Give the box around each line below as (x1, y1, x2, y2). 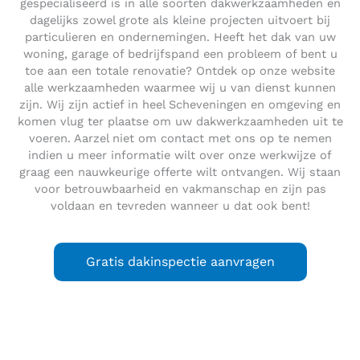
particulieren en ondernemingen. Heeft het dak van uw (24, 29, 336, 44)
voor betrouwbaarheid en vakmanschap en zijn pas (34, 181, 326, 196)
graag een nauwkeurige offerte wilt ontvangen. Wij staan (19, 164, 341, 179)
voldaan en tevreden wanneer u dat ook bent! (50, 198, 310, 213)
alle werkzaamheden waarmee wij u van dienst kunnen (24, 80, 336, 95)
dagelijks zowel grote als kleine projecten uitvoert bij (30, 12, 330, 27)
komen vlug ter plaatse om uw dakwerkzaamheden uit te (17, 113, 343, 129)
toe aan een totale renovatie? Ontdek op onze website (25, 63, 335, 78)
